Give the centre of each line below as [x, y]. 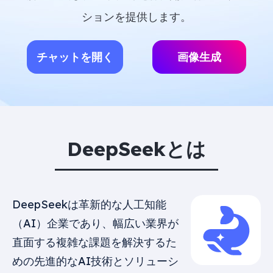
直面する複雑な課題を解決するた [94, 242]
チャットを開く [75, 57]
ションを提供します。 [136, 17]
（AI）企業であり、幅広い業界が [95, 223]
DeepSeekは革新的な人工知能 [89, 204]
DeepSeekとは [136, 149]
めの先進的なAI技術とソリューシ [95, 261]
